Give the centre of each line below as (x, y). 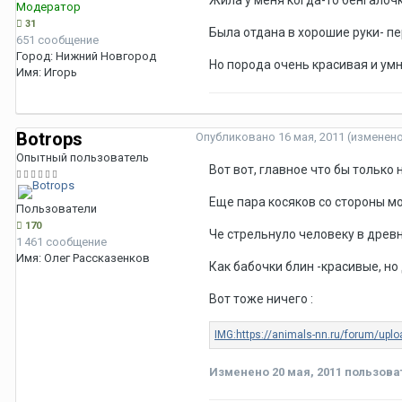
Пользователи (57, 209)
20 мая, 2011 (307, 372)
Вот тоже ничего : (261, 299)
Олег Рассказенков (97, 258)
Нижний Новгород (106, 57)
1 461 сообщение (61, 242)
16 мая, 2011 (311, 137)
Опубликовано (237, 137)
